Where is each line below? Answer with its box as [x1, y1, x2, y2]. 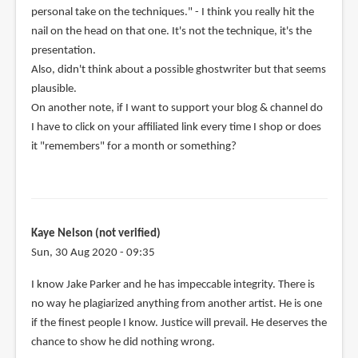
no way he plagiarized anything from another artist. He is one [30, 297, 322, 310]
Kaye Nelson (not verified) [30, 227, 161, 240]
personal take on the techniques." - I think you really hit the [30, 6, 314, 18]
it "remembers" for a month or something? [30, 140, 237, 153]
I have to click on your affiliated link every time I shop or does [30, 121, 321, 133]
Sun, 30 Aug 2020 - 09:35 [30, 246, 155, 259]
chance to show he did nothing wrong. [30, 336, 215, 348]
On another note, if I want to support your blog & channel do [30, 101, 323, 114]
